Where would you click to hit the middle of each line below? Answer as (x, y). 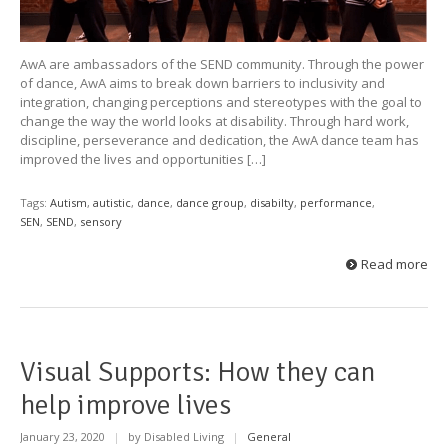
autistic (112, 202)
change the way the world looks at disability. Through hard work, (214, 120)
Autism (68, 202)
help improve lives (125, 404)
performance (336, 202)
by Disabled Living (176, 437)
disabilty (272, 202)
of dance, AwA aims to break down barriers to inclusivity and (202, 82)
